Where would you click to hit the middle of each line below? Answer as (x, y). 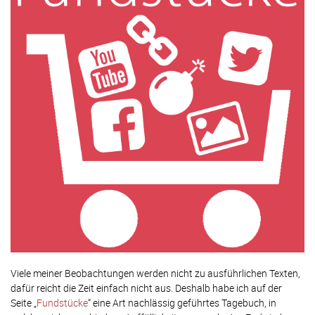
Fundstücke (62, 302)
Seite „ (24, 302)
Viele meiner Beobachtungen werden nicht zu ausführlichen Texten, (155, 273)
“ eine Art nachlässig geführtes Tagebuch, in (182, 302)
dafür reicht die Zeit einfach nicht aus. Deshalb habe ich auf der (146, 288)
